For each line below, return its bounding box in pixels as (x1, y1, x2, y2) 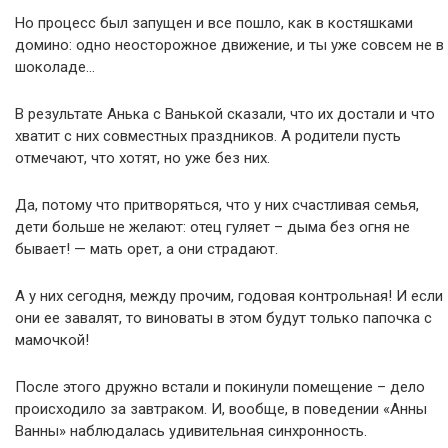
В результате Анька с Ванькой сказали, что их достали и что (15, 105, 435, 123)
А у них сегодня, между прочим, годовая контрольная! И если (15, 287, 443, 305)
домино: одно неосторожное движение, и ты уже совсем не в (15, 36, 444, 54)
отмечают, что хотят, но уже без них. (15, 149, 270, 167)
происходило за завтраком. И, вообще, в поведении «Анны (15, 400, 427, 418)
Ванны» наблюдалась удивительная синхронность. (15, 422, 367, 440)
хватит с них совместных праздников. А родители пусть (15, 127, 401, 145)
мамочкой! (15, 331, 89, 349)
